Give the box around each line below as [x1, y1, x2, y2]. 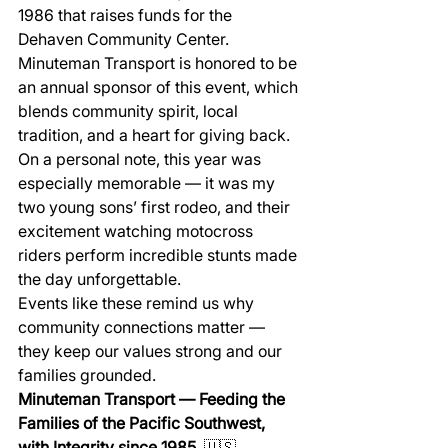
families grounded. [18, 365, 156, 385]
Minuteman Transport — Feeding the [18, 389, 289, 409]
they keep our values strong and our [18, 341, 286, 361]
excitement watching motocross [18, 221, 257, 241]
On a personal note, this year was [18, 149, 265, 169]
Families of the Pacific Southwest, [18, 413, 269, 433]
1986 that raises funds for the [18, 5, 236, 25]
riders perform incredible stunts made [18, 245, 301, 265]
